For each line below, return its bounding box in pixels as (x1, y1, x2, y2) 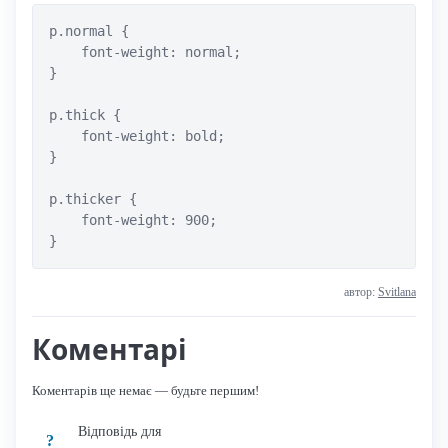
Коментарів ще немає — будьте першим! (32, 383, 259, 399)
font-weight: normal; (49, 44, 241, 61)
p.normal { (49, 23, 129, 40)
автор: (344, 285, 378, 300)
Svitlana (378, 285, 416, 300)
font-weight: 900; (49, 212, 217, 229)
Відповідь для (78, 423, 162, 440)
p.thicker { (49, 191, 137, 208)
